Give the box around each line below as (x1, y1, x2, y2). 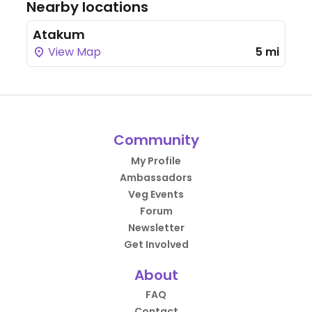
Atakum (33, 26, 85, 44)
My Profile (131, 154, 181, 169)
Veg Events (128, 187, 184, 202)
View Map (45, 44, 101, 61)
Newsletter (127, 221, 185, 235)
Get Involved (123, 237, 189, 252)
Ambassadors (120, 171, 192, 185)
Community (113, 130, 199, 150)
